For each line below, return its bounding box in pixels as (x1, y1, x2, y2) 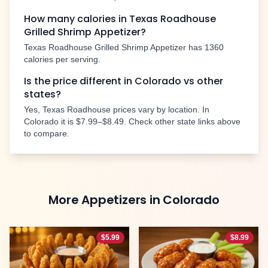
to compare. (24, 129, 69, 139)
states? (24, 87, 61, 102)
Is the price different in (24, 74, 135, 89)
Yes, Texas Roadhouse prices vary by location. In (24, 105, 209, 115)
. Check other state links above (124, 117, 240, 127)
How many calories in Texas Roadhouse (24, 12, 216, 26)
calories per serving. (24, 54, 100, 65)
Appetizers (81, 191, 147, 209)
